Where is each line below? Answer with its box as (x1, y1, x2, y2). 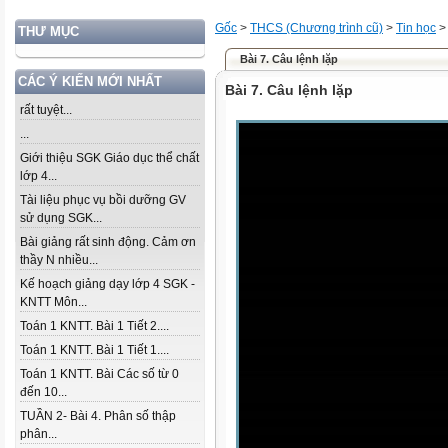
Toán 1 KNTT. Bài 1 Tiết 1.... (20, 343, 169, 357)
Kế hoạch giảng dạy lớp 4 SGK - (20, 277, 195, 291)
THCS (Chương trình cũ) (250, 21, 383, 35)
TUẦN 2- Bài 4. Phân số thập (20, 409, 176, 423)
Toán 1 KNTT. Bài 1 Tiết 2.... (20, 319, 169, 333)
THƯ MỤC (18, 24, 79, 39)
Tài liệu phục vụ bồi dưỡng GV (20, 193, 186, 207)
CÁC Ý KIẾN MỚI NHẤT (18, 74, 162, 89)
